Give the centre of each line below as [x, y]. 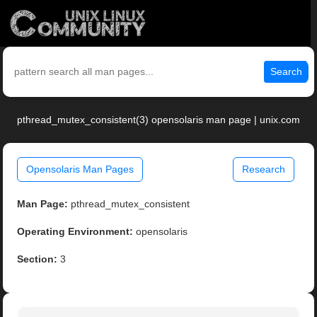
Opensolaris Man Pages [80, 169]
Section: [38, 259]
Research [263, 169]
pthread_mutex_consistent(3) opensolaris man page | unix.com [158, 120]
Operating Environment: [75, 232]
